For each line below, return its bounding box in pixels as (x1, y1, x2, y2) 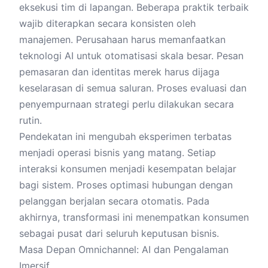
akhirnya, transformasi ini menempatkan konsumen (19, 211, 249, 223)
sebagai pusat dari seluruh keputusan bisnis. (19, 227, 219, 239)
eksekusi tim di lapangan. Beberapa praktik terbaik (19, 1, 249, 13)
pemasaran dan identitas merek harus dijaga (19, 66, 220, 78)
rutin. (19, 114, 42, 126)
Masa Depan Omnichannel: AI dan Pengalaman (19, 243, 229, 255)
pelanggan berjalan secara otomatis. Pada (19, 195, 209, 207)
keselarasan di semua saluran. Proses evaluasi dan (19, 82, 246, 94)
